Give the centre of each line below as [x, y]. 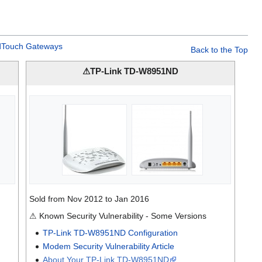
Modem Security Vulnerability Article [108, 246]
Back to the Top [219, 49]
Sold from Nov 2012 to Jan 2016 [89, 199]
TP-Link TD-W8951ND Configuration [110, 232]
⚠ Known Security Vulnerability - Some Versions [118, 216]
